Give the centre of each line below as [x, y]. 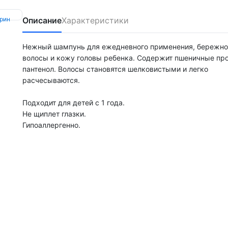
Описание [42, 20]
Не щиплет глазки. [54, 113]
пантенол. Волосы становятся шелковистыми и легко [115, 69]
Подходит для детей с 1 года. [74, 102]
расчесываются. [51, 80]
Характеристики [95, 20]
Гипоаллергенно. [51, 125]
